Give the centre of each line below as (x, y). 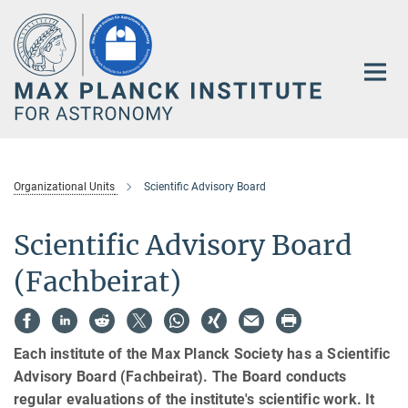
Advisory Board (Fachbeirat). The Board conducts (180, 376)
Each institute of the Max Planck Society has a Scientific (202, 353)
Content (30, 41)
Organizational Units (64, 187)
